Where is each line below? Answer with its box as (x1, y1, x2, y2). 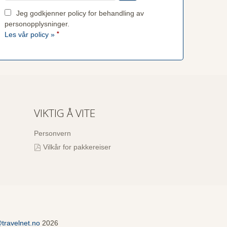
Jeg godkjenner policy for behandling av (16, 9, 144, 18)
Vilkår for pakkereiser (43, 142, 111, 151)
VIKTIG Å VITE (34, 106, 96, 121)
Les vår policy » (4, 30, 55, 39)
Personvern (34, 129, 71, 138)
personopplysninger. (4, 20, 69, 28)
